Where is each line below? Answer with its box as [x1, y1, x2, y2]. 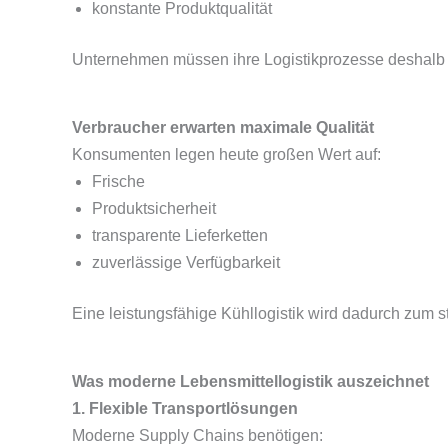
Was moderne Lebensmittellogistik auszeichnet [72, 373, 429, 390]
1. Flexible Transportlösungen [72, 400, 298, 417]
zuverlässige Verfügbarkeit [92, 254, 280, 271]
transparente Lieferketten [92, 227, 268, 244]
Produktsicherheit [92, 200, 216, 217]
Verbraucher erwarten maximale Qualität [72, 119, 374, 136]
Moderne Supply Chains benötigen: [72, 427, 323, 444]
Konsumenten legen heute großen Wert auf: [72, 146, 381, 163]
